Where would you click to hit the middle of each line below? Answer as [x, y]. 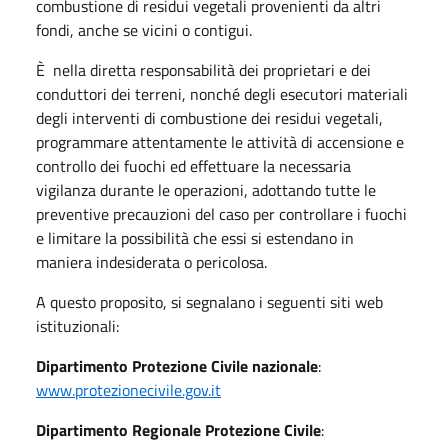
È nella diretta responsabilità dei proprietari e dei [203, 69]
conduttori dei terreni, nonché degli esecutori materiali [222, 93]
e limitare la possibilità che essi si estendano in [195, 237]
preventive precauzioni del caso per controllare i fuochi [221, 213]
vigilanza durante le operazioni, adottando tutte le [206, 189]
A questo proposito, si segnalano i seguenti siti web [209, 301]
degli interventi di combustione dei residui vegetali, [209, 117]
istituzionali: [77, 325]
